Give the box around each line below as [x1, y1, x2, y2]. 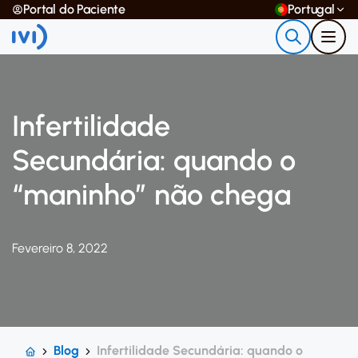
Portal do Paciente [23, 2, 126, 17]
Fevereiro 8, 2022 [12, 241, 108, 256]
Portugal [288, 2, 335, 17]
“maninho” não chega [12, 177, 291, 212]
